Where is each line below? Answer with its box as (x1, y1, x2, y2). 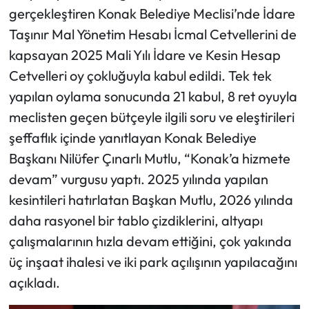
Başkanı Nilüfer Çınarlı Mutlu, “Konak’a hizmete (8, 149, 290, 167)
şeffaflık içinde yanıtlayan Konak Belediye (8, 128, 257, 146)
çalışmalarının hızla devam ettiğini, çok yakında (8, 232, 292, 250)
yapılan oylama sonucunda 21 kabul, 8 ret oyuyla (8, 87, 297, 105)
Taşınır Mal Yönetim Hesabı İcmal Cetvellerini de (8, 25, 297, 43)
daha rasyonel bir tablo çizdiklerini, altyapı (8, 211, 263, 229)
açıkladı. (8, 273, 60, 291)
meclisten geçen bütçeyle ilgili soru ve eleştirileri (8, 108, 295, 126)
